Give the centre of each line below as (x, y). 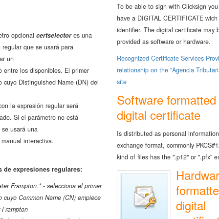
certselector (55, 35)
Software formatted (166, 99)
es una (83, 35)
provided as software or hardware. (164, 41)
